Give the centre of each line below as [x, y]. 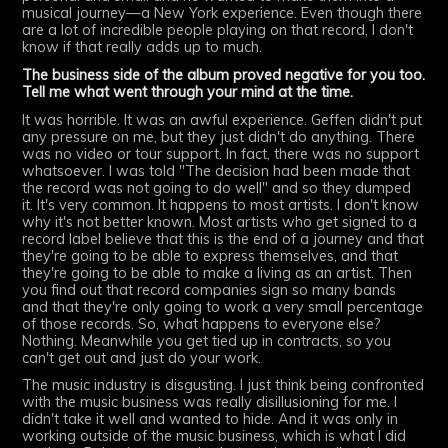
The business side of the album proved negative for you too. [224, 74]
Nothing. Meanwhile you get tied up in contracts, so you [207, 340]
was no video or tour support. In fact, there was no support [221, 153]
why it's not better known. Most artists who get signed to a [220, 221]
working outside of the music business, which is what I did [214, 436]
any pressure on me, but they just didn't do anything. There [219, 136]
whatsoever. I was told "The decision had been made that [216, 170]
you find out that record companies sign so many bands [209, 289]
